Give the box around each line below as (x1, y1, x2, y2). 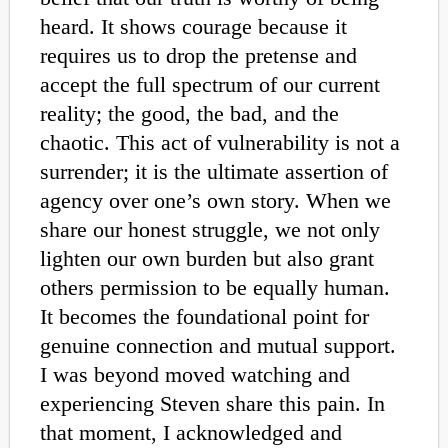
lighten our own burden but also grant (40, 246, 374, 272)
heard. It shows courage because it (40, 14, 347, 40)
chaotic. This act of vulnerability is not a (40, 130, 400, 156)
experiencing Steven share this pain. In (40, 391, 385, 417)
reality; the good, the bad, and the (40, 101, 339, 127)
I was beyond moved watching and (40, 362, 350, 388)
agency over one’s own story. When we (40, 188, 391, 214)
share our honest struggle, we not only (40, 217, 380, 243)
